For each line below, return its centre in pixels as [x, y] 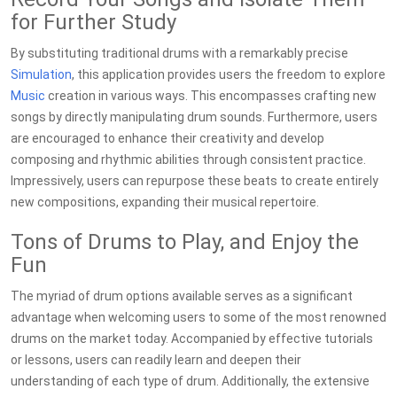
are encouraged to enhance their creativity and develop [167, 138]
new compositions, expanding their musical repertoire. [165, 202]
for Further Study [93, 22]
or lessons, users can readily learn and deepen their [156, 360]
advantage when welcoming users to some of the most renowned [198, 317]
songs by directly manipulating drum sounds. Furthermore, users [194, 117]
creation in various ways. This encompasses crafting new [211, 96]
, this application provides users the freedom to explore [229, 74]
